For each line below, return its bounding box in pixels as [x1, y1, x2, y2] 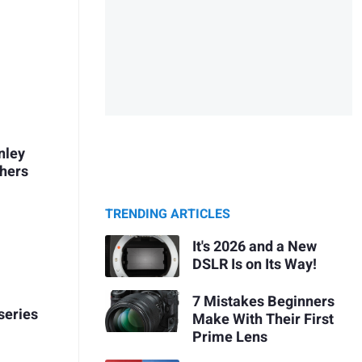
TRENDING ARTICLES [105, 204, 230, 225]
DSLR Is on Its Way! [192, 253, 317, 276]
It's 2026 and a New [192, 235, 317, 258]
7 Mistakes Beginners [192, 290, 335, 313]
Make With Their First [192, 308, 334, 330]
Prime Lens [192, 326, 267, 348]
